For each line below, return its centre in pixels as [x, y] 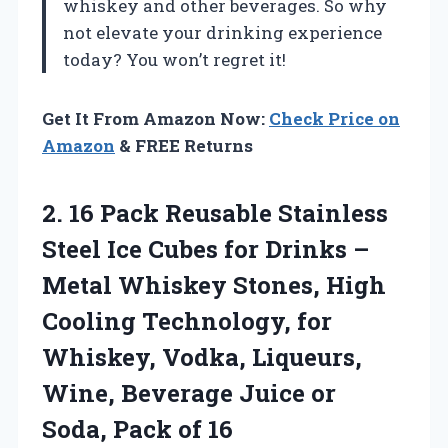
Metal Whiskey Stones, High [214, 284]
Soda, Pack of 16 [137, 428]
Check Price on [334, 118]
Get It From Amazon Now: [155, 118]
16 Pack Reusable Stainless [228, 212]
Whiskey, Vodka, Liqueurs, [202, 356]
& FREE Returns [184, 145]
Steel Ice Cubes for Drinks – [205, 248]
